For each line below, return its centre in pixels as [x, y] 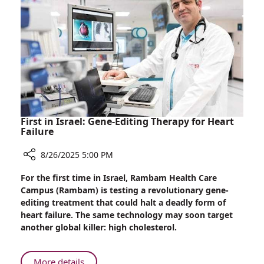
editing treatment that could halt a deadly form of [123, 203]
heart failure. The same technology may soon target [127, 215]
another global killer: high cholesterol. [99, 227]
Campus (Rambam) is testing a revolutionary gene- [124, 190]
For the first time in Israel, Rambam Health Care [119, 178]
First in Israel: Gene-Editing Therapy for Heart [127, 122]
